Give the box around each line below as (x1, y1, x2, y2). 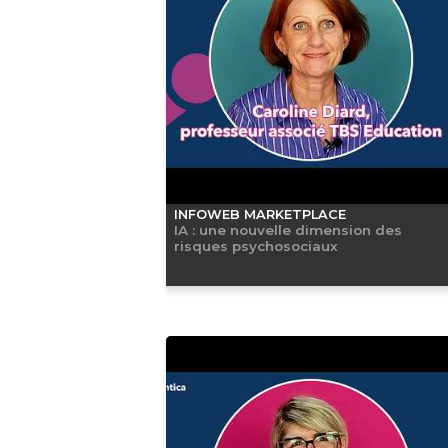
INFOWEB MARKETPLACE (173, 206, 346, 222)
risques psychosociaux (173, 237, 338, 254)
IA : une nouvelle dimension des (173, 221, 402, 238)
